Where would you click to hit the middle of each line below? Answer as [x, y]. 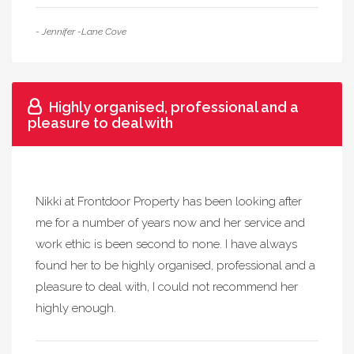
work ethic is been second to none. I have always [166, 244]
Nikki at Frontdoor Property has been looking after [169, 201]
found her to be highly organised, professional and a [175, 265]
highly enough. [76, 308]
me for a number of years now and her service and [170, 223]
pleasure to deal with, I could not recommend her [167, 287]
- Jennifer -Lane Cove [81, 32]
